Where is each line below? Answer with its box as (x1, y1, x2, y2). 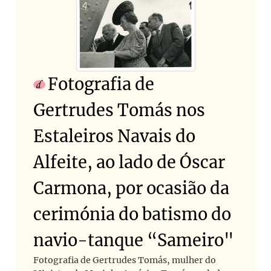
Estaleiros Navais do (33, 126, 195, 147)
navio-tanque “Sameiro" (33, 230, 234, 251)
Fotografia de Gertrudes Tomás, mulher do (33, 255, 216, 266)
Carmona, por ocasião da (33, 178, 229, 199)
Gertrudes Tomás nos (33, 100, 205, 121)
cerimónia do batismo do (33, 204, 231, 225)
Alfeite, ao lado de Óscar (33, 152, 225, 173)
